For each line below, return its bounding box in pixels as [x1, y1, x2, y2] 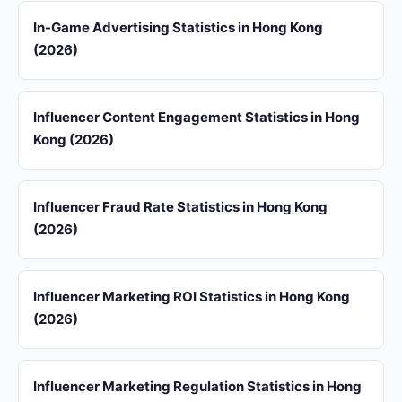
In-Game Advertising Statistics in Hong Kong [33, 19, 323, 36]
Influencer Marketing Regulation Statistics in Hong [33, 378, 362, 395]
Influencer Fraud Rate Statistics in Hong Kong [33, 198, 328, 215]
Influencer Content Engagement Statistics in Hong [33, 109, 360, 126]
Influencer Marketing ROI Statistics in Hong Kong [33, 288, 350, 305]
